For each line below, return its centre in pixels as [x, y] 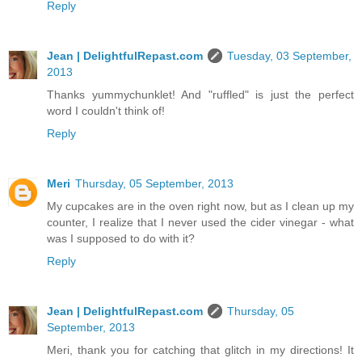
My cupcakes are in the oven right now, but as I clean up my [200, 206]
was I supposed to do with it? [121, 239]
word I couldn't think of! [106, 111]
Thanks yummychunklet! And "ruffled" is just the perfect [200, 95]
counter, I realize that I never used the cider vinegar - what [200, 223]
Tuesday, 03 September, [289, 56]
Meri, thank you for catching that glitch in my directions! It [200, 350]
